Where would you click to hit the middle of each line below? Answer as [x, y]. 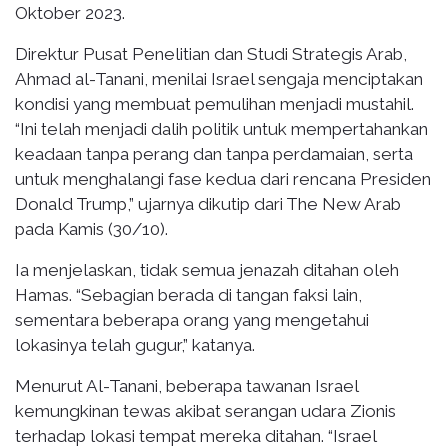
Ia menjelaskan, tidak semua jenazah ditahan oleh [207, 269]
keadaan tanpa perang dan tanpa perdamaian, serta [214, 153]
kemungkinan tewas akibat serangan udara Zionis [205, 410]
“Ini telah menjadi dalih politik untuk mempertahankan [221, 128]
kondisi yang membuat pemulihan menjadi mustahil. [214, 103]
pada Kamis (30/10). [91, 228]
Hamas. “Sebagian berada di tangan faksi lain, [188, 294]
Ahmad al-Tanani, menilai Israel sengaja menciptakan [219, 78]
